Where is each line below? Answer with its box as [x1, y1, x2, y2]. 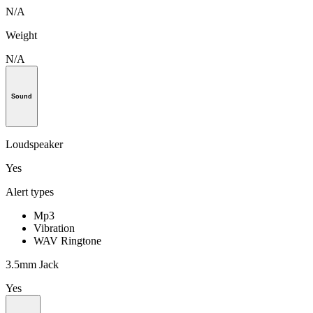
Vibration [34, 222, 75, 235]
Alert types [6, 186, 54, 198]
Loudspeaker [6, 138, 63, 151]
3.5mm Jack [6, 259, 59, 271]
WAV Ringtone [34, 235, 101, 247]
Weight [6, 29, 37, 42]
